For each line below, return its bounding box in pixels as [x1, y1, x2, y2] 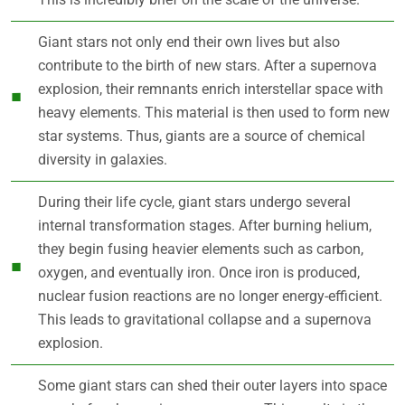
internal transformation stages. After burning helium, [38, 216, 372, 234]
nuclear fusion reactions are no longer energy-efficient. [38, 287, 382, 305]
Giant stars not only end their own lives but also [38, 33, 340, 51]
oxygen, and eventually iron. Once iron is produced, [38, 263, 360, 281]
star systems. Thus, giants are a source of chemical [38, 127, 365, 145]
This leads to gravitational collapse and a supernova [38, 310, 372, 328]
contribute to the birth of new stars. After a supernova [38, 56, 377, 74]
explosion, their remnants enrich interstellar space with [38, 80, 383, 98]
